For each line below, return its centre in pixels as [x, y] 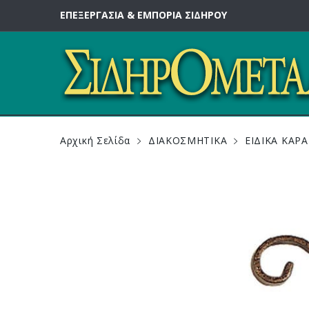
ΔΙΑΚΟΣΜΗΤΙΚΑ [188, 140]
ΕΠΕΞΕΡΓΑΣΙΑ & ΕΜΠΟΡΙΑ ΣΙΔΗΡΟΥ [143, 15]
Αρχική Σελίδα [96, 140]
